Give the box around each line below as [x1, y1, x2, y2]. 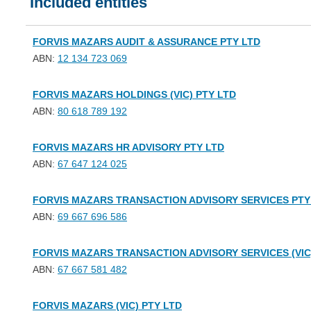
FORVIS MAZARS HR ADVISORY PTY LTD [33, 142, 224, 153]
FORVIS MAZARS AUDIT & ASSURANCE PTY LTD [33, 36, 260, 47]
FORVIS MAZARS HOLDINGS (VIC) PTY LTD [33, 89, 236, 100]
